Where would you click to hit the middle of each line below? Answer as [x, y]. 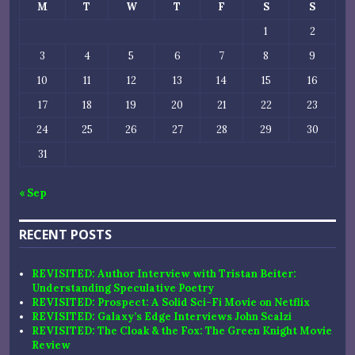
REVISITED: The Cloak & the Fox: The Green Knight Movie [182, 330]
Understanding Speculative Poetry [123, 288]
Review [52, 345]
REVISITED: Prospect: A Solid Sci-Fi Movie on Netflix [171, 302]
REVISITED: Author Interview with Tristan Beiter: [164, 273]
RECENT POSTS [65, 234]
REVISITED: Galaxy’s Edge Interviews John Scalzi [162, 316]
